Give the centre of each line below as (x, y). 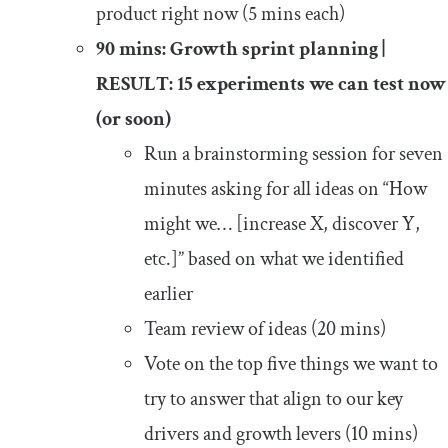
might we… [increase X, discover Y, (282, 223)
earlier (168, 293)
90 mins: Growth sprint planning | (240, 48)
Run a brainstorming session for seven (293, 153)
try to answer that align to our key (273, 398)
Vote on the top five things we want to (291, 363)
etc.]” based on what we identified (274, 258)
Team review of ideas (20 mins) (265, 328)
